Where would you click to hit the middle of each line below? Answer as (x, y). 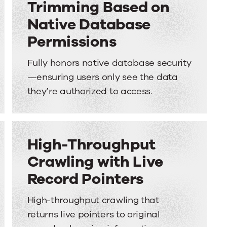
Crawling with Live (95, 162)
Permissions (72, 42)
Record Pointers (85, 179)
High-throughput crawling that (93, 200)
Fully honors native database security (109, 63)
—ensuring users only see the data (102, 77)
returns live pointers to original (93, 214)
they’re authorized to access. (90, 91)
